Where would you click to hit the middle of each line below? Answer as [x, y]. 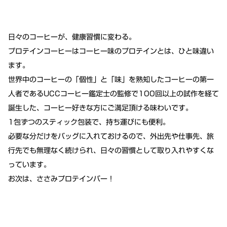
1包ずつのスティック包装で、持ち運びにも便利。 [89, 122]
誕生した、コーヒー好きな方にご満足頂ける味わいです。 [100, 108]
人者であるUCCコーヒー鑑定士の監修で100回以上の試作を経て [113, 94]
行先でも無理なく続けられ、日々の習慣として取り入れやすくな [111, 151]
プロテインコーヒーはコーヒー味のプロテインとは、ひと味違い [111, 51]
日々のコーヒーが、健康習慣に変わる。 [72, 37]
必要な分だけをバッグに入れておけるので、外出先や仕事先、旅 [111, 137]
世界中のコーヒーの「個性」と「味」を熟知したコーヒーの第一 [111, 80]
